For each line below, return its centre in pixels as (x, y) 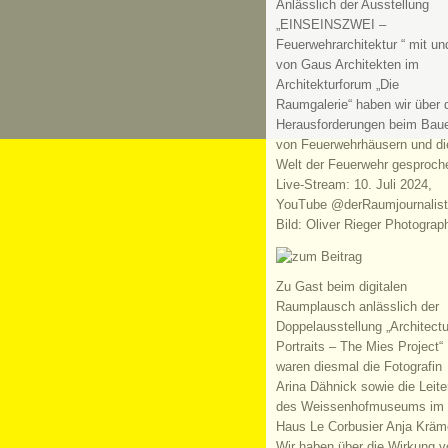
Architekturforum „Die (337, 84)
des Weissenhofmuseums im (359, 407)
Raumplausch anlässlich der (357, 307)
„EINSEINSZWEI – (330, 24)
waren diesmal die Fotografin (358, 367)
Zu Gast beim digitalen (341, 287)
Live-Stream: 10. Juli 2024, (353, 184)
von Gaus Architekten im (347, 64)
